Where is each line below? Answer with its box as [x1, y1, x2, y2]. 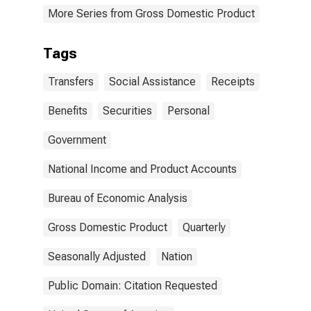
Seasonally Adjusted [48, 250, 146, 263]
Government [48, 133, 106, 146]
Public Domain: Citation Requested [48, 279, 217, 292]
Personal [167, 104, 210, 117]
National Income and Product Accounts [48, 162, 237, 176]
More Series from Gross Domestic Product [48, 7, 255, 20]
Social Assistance [109, 75, 196, 88]
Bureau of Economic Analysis [48, 192, 187, 205]
